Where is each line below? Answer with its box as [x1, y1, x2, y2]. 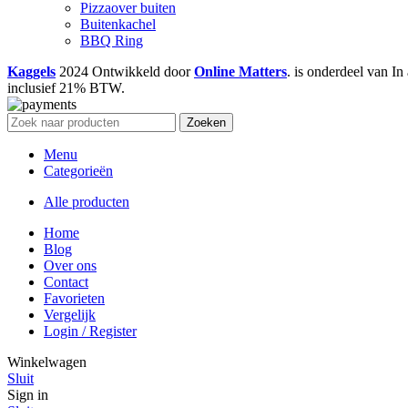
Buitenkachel [80, 16, 156, 33]
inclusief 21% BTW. [7, 80, 125, 97]
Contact [44, 274, 88, 291]
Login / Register [44, 323, 137, 340]
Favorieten [44, 291, 105, 307]
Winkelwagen [7, 354, 87, 371]
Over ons [44, 258, 97, 274]
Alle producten [44, 194, 129, 210]
